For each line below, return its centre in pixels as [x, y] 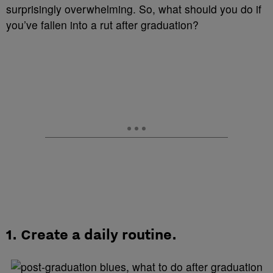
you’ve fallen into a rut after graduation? [102, 25]
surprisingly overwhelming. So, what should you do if [134, 9]
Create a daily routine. [99, 234]
